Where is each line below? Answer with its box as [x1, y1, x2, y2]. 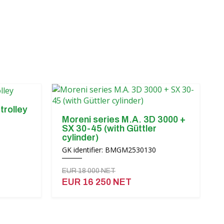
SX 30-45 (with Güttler [62, 123, 156, 133]
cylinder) [62, 132, 98, 142]
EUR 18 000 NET [62, 167, 115, 174]
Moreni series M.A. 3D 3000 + [62, 114, 185, 124]
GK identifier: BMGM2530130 [62, 145, 156, 154]
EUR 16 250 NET [62, 177, 131, 187]
